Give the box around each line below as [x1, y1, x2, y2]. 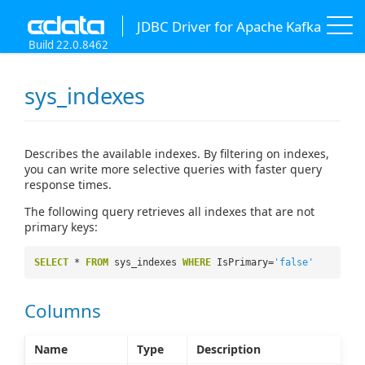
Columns [24, 297, 101, 323]
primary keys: [24, 219, 98, 235]
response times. [24, 177, 112, 193]
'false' [274, 257, 314, 269]
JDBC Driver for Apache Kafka [136, 16, 321, 36]
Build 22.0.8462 [29, 37, 108, 52]
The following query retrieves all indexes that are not [24, 204, 314, 220]
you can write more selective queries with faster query [24, 161, 322, 178]
